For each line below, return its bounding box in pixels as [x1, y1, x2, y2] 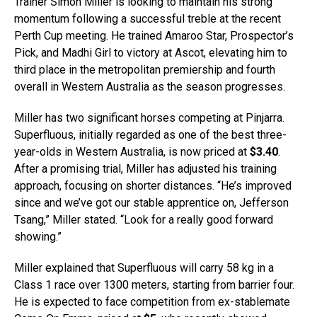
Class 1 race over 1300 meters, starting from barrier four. [14, 278, 294, 292]
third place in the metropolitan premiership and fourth [14, 63, 275, 77]
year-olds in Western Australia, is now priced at [14, 145, 250, 159]
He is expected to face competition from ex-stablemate [14, 295, 290, 309]
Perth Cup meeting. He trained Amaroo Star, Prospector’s [14, 29, 294, 43]
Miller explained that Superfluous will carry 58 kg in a [14, 261, 274, 275]
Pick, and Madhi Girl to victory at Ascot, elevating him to [14, 46, 287, 60]
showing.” [14, 230, 62, 244]
